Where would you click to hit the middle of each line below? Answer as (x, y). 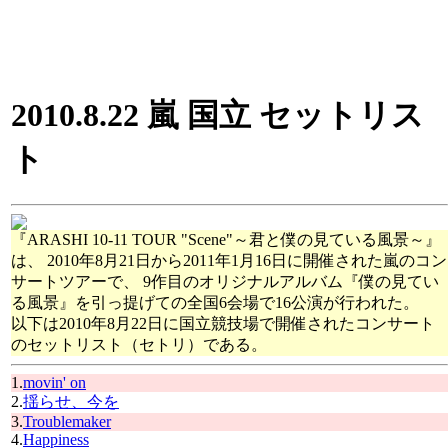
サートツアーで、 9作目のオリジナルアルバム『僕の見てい (225, 281)
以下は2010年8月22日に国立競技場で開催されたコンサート (223, 323)
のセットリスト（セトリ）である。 (139, 344)
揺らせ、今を (71, 401)
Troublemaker (67, 421)
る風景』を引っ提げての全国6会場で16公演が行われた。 (215, 302)
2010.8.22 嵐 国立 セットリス (217, 115)
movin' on (54, 382)
